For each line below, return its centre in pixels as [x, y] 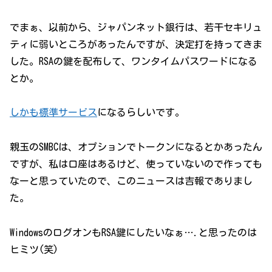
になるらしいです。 [141, 113]
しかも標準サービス [53, 113]
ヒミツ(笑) [34, 249]
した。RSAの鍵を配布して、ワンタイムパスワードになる [134, 61]
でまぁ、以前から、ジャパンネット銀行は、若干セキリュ [136, 27]
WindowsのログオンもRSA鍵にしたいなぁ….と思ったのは [133, 232]
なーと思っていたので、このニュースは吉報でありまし [131, 181]
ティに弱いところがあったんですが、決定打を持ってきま [136, 44]
